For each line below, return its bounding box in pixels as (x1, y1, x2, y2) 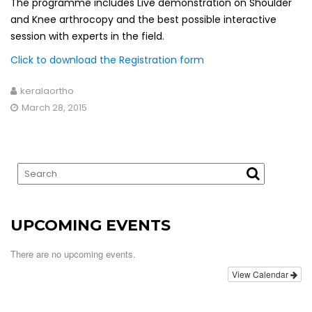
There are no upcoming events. (10, 247, 136, 260)
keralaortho (20, 84, 74, 97)
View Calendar (232, 267, 290, 280)
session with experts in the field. (10, 29, 164, 43)
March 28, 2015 (22, 100, 87, 114)
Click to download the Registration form (10, 52, 204, 67)
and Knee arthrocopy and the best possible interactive (10, 12, 276, 26)
